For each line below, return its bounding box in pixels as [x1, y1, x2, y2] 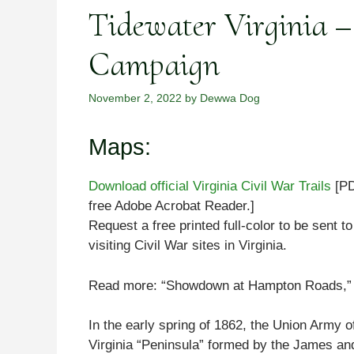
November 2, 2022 [88, 92, 182, 105]
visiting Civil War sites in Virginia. [88, 238, 287, 254]
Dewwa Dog [200, 92, 260, 105]
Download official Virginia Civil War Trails [88, 179, 335, 194]
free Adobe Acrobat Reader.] [88, 198, 254, 214]
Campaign [88, 44, 220, 85]
